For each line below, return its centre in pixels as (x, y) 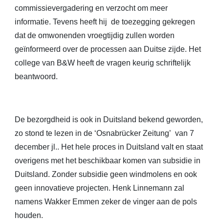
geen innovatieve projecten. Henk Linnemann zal (99, 188)
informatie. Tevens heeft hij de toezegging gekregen (105, 22)
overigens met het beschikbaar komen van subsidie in (108, 161)
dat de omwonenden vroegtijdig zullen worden (95, 35)
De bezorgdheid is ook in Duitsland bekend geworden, (109, 120)
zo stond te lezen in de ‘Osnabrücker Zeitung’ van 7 (104, 133)
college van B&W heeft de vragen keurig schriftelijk (103, 63)
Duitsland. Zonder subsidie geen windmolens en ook (106, 174)
